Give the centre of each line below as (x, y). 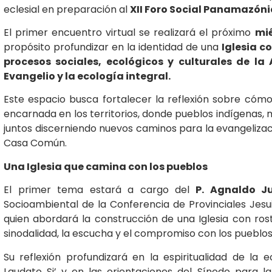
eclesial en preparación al (67, 9)
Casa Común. (35, 143)
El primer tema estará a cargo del (97, 190)
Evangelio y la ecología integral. (87, 76)
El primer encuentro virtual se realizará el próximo (129, 32)
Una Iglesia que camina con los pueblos (106, 166)
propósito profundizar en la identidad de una (113, 47)
